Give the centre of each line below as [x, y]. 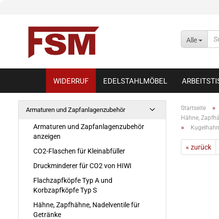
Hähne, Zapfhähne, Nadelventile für [87, 205]
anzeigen [47, 136]
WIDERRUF [71, 81]
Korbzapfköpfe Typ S [65, 190]
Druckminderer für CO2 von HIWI [82, 166]
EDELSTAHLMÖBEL [135, 81]
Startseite [193, 108]
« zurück [198, 147]
